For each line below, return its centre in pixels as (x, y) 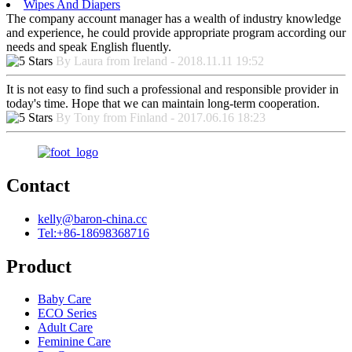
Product (39, 266)
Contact (38, 185)
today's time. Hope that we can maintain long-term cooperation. (163, 103)
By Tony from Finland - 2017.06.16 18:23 (161, 117)
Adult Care (65, 328)
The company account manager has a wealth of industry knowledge (174, 18)
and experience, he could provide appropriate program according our (176, 32)
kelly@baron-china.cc (92, 218)
